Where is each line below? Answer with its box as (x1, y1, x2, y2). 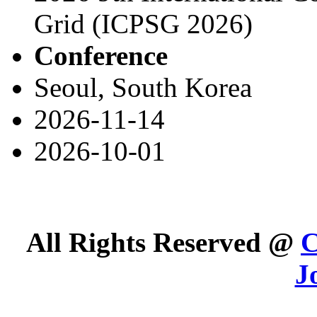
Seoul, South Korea (34, 71, 252, 103)
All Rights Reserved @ (26, 227, 301, 258)
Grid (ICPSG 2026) (34, 8, 253, 39)
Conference (34, 40, 168, 71)
